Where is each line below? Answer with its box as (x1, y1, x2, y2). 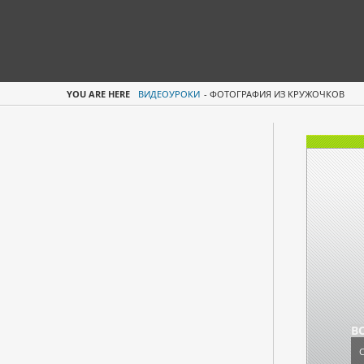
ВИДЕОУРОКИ (138, 88, 200, 101)
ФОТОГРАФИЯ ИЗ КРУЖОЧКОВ (210, 88, 344, 101)
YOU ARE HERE (67, 88, 130, 101)
